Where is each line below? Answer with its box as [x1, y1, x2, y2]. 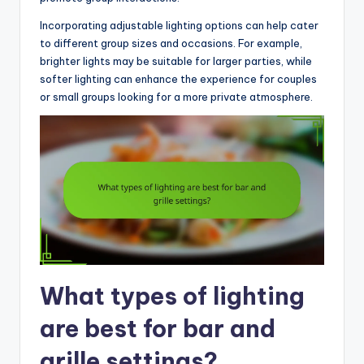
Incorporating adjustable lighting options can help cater [40, 18, 318, 32]
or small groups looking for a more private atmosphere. [40, 89, 313, 103]
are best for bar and [40, 313, 275, 344]
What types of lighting [40, 280, 305, 311]
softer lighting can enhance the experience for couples [40, 71, 317, 85]
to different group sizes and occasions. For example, [40, 36, 302, 50]
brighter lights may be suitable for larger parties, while [40, 54, 312, 67]
